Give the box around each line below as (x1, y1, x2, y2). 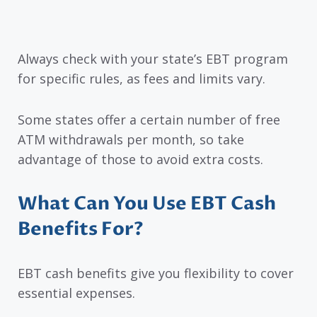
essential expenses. (18, 284, 135, 301)
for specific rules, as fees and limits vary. (18, 69, 265, 87)
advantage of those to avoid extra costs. (18, 151, 263, 168)
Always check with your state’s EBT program (18, 50, 288, 67)
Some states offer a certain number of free (18, 111, 280, 129)
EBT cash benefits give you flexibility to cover (18, 264, 294, 282)
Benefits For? (18, 216, 144, 242)
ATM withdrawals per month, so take (18, 131, 244, 149)
